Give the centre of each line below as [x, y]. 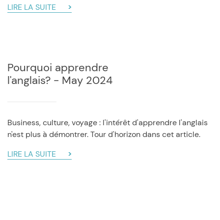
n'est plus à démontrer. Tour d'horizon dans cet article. [104, 134]
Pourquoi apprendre [58, 68]
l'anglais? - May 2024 [60, 80]
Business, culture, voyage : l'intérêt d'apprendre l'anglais [108, 123]
